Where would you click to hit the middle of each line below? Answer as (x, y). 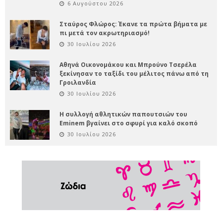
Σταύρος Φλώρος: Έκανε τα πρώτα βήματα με (133, 24)
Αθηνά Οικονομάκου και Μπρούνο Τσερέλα (128, 64)
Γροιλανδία (78, 82)
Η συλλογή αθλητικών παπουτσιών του (123, 114)
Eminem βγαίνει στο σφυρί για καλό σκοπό (129, 123)
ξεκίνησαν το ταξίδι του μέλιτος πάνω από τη (134, 73)
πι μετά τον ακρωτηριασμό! (105, 33)
